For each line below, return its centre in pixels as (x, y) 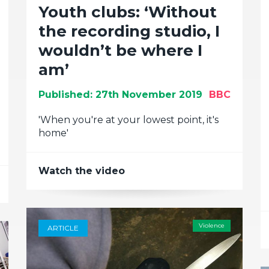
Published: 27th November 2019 (120, 95)
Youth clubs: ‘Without (128, 12)
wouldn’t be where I (120, 50)
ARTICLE (63, 228)
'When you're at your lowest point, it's (128, 120)
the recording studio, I (129, 31)
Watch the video (82, 171)
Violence (212, 225)
